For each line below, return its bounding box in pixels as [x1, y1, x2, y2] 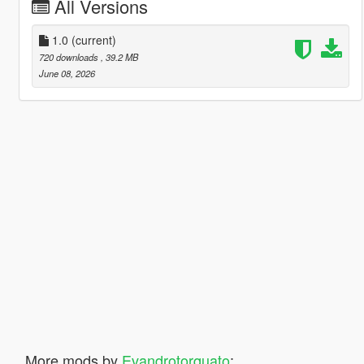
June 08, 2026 [38, 66, 95, 80]
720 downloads [38, 50, 101, 63]
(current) [71, 31, 116, 48]
